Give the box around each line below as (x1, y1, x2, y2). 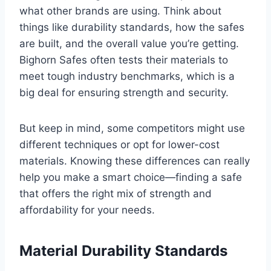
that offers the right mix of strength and (19, 188, 212, 200)
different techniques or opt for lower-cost (19, 139, 220, 151)
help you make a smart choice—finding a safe (19, 171, 242, 184)
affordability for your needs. (19, 204, 155, 217)
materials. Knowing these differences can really (19, 155, 250, 168)
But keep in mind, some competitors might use (19, 122, 245, 135)
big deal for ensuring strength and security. (19, 87, 229, 99)
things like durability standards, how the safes (19, 21, 244, 34)
